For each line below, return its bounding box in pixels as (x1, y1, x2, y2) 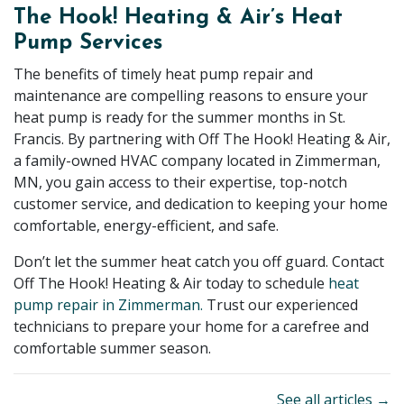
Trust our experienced (203, 295, 358, 316)
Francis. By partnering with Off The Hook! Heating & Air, (14, 129, 390, 150)
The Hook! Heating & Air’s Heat (14, 7, 343, 30)
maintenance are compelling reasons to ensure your (14, 86, 368, 106)
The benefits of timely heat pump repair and (14, 64, 313, 85)
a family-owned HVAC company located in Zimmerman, (14, 151, 381, 171)
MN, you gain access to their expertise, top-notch (14, 172, 347, 193)
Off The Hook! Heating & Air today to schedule (14, 273, 328, 294)
